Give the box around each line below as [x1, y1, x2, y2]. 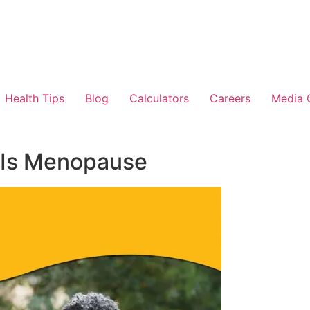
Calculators [129, 91, 189, 105]
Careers [210, 91, 250, 105]
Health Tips [5, 91, 64, 105]
